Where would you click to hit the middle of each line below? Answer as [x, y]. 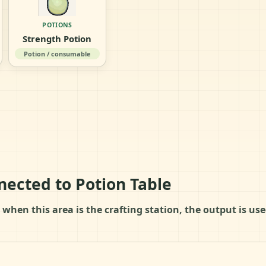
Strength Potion [57, 38]
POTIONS [57, 25]
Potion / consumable [57, 53]
